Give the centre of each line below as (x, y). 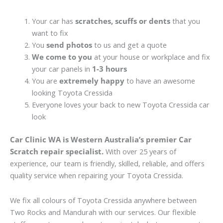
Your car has (53, 21)
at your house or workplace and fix (151, 57)
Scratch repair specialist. (57, 152)
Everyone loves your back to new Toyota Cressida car (120, 105)
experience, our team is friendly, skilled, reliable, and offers (107, 164)
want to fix (50, 33)
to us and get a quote (129, 45)
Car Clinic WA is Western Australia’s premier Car (101, 140)
